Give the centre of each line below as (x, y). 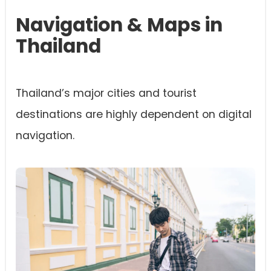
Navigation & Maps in (119, 25)
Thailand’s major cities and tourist (106, 93)
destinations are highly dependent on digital (134, 114)
